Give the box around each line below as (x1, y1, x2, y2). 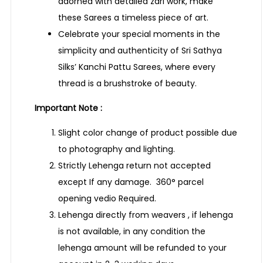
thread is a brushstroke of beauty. (58, 77, 197, 90)
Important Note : (35, 102, 102, 114)
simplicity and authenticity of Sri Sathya (58, 45, 222, 57)
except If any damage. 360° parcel (58, 176, 204, 188)
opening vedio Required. (58, 193, 156, 205)
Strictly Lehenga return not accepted (58, 160, 211, 172)
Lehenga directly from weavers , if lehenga (58, 209, 233, 221)
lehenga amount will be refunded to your (58, 242, 227, 254)
